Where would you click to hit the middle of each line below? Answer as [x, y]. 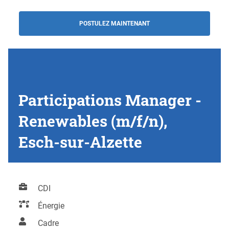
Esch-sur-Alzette [80, 142]
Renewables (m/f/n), [93, 121]
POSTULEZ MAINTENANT [114, 23]
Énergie [51, 206]
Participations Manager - [110, 100]
